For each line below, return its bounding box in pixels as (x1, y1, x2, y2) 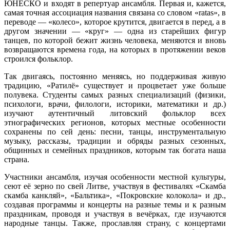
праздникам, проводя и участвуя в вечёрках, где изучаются (4, 209, 226, 219)
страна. (4, 155, 29, 164)
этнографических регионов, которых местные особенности (4, 118, 226, 127)
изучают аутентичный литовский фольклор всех (4, 109, 226, 118)
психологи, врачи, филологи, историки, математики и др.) (4, 100, 226, 109)
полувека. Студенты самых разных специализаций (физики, (4, 90, 226, 100)
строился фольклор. (4, 54, 73, 64)
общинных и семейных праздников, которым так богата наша (4, 146, 226, 155)
